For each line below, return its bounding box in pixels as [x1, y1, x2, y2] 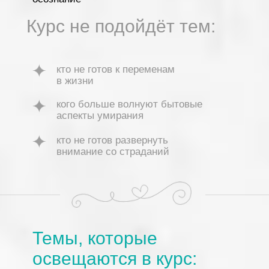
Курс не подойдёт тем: [26, 16, 216, 36]
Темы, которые [32, 228, 157, 248]
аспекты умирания [56, 110, 144, 121]
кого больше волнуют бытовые [56, 98, 202, 110]
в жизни [56, 75, 94, 86]
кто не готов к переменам [56, 64, 175, 75]
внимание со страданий [56, 146, 169, 157]
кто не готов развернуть [56, 134, 168, 146]
